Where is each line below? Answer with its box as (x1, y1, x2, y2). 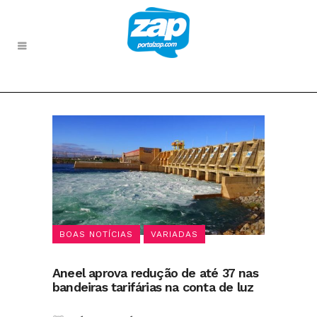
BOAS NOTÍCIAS (59, 229, 133, 239)
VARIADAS (151, 229, 198, 239)
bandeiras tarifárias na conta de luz (52, 279, 254, 294)
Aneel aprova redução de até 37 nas (52, 265, 258, 280)
